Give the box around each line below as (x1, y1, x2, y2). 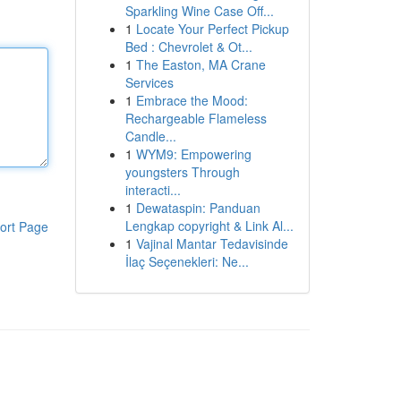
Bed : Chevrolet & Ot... (124, 38, 252, 55)
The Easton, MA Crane (135, 55, 266, 73)
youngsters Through (124, 163, 240, 181)
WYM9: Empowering (135, 145, 252, 163)
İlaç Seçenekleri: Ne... (124, 252, 249, 270)
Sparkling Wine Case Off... (124, 2, 274, 20)
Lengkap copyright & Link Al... (124, 217, 294, 235)
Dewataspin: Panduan (135, 199, 260, 217)
